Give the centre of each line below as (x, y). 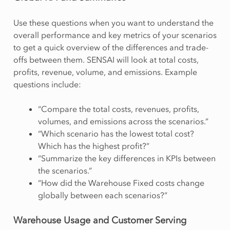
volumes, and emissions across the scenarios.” (123, 121)
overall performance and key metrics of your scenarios (115, 35)
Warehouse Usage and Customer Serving (100, 220)
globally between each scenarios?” (102, 195)
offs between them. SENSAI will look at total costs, (106, 59)
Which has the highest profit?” (93, 146)
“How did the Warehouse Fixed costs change (121, 183)
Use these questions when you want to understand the (113, 22)
